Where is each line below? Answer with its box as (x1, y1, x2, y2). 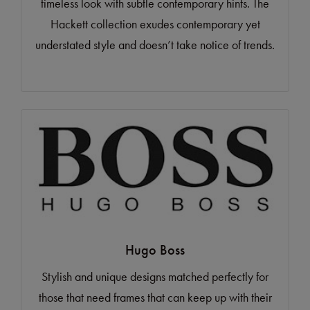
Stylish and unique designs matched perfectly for (42, 268, 268, 285)
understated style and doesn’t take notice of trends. (35, 37, 275, 53)
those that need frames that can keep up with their (38, 289, 272, 306)
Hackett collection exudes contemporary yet (50, 16, 260, 33)
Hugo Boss (125, 241, 185, 259)
